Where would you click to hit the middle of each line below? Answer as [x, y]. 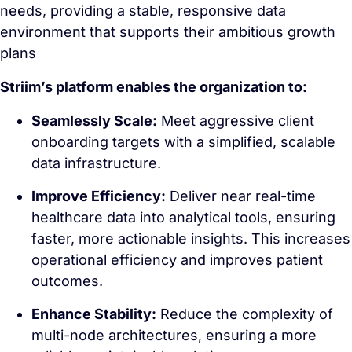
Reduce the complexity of [245, 314]
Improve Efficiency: [99, 196]
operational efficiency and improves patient [177, 260]
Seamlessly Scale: [94, 121]
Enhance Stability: [94, 314]
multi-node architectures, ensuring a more [174, 335]
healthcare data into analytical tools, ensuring [183, 217]
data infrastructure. [96, 163]
